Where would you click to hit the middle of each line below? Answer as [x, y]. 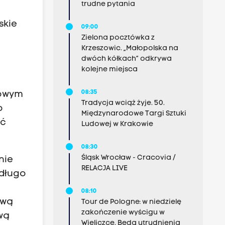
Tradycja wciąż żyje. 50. [123, 103]
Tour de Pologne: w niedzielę [131, 202]
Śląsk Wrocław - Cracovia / [128, 158]
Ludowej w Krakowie [117, 124]
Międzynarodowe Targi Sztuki [134, 114]
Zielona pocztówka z [118, 38]
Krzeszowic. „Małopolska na [130, 48]
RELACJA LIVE [104, 168]
